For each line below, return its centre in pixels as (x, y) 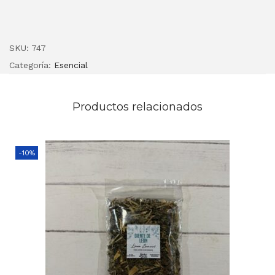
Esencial (71, 65)
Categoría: (32, 65)
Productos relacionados (137, 107)
